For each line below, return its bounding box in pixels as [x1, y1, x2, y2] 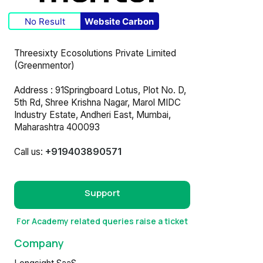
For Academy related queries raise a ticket [16, 215, 188, 227]
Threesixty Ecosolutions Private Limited [14, 47, 176, 59]
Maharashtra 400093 [14, 121, 100, 133]
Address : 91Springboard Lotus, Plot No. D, [14, 84, 186, 96]
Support [84, 186, 120, 199]
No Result [24, 15, 65, 27]
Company [14, 235, 64, 250]
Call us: [14, 146, 45, 157]
